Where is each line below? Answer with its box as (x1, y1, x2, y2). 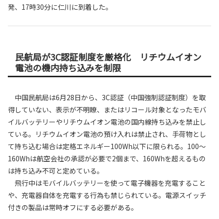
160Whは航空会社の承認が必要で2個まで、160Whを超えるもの (8, 153, 206, 164)
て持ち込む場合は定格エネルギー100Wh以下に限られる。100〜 (8, 141, 206, 152)
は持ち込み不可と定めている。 (8, 166, 104, 176)
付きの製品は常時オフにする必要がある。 (8, 202, 138, 213)
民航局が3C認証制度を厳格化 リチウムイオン (15, 50, 201, 64)
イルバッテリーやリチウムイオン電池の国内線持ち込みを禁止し (8, 117, 206, 127)
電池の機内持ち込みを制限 (15, 61, 121, 74)
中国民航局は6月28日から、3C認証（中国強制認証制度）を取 (8, 92, 206, 103)
